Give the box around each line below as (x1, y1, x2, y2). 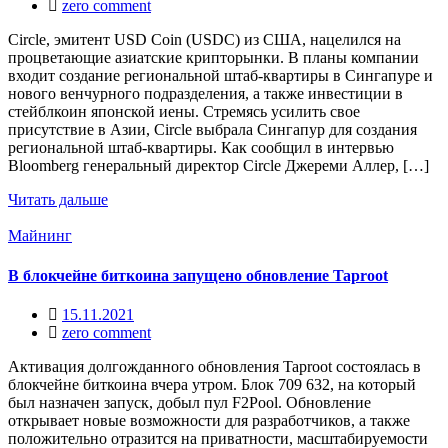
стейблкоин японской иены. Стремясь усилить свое (8, 103, 360, 121)
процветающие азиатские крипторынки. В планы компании (8, 49, 419, 67)
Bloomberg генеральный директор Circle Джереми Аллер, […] (8, 157, 429, 175)
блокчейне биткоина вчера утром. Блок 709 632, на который (8, 375, 416, 393)
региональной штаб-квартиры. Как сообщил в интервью (8, 139, 394, 157)
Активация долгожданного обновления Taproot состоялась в (8, 357, 421, 375)
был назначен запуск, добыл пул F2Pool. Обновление (8, 393, 371, 411)
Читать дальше (8, 191, 108, 209)
